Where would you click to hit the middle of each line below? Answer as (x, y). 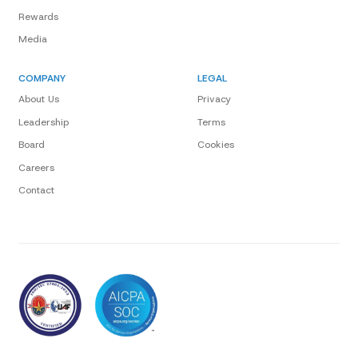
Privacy (214, 99)
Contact (36, 191)
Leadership (43, 122)
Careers (36, 167)
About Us (38, 99)
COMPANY (42, 78)
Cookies (215, 145)
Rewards (38, 16)
